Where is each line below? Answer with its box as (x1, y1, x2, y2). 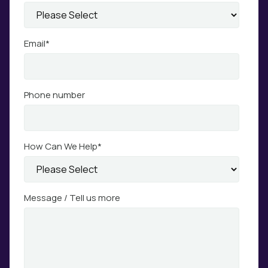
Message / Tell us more (24, 191, 120, 204)
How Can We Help (24, 140, 98, 153)
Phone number (24, 89, 85, 101)
